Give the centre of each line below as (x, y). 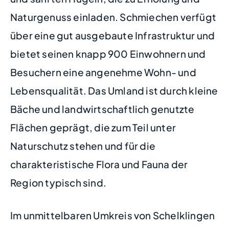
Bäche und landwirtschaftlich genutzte (102, 109)
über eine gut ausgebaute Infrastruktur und (113, 35)
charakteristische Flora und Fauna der (99, 164)
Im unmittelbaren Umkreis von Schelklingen (113, 215)
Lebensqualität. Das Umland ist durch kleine (114, 90)
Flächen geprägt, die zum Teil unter (93, 127)
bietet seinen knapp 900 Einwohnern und (108, 53)
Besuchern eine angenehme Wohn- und (103, 72)
